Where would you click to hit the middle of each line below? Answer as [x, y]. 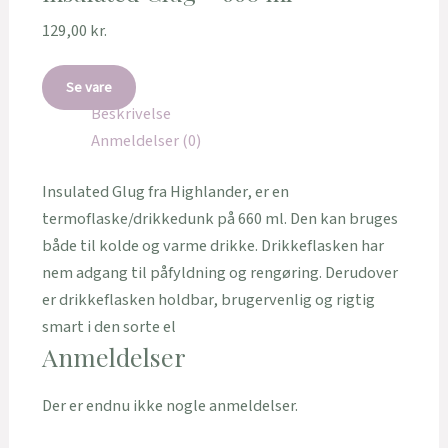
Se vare [88, 87]
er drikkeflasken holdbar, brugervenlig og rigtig [208, 300]
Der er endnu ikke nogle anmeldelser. [169, 406]
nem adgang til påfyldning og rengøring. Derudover [219, 273]
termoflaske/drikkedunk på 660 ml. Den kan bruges [219, 219]
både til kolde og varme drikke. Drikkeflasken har [212, 246]
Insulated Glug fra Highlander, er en [165, 192]
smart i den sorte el [108, 327]
